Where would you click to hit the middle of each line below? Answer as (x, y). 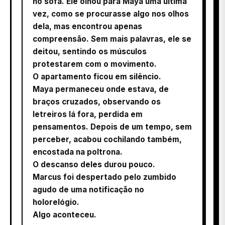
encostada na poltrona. (78, 152)
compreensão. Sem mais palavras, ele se (112, 39)
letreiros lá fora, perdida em (88, 115)
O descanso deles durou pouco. (94, 165)
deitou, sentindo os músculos (90, 52)
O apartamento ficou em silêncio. (97, 77)
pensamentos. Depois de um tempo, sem (112, 127)
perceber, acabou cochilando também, (107, 140)
